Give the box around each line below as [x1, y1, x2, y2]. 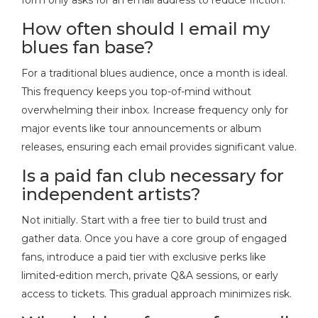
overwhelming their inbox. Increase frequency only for [21, 103, 288, 116]
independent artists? [21, 183, 201, 204]
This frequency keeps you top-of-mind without [21, 84, 251, 98]
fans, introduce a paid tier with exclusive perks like [21, 250, 266, 263]
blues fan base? [21, 36, 154, 57]
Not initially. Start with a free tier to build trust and [21, 213, 267, 226]
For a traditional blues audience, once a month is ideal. [21, 66, 287, 79]
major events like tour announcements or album [21, 121, 261, 135]
